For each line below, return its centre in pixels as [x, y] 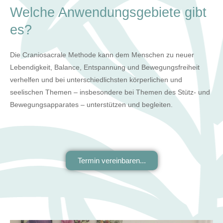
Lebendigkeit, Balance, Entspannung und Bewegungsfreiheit [105, 67]
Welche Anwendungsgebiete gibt [108, 12]
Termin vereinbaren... [111, 160]
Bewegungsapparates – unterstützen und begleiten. [91, 105]
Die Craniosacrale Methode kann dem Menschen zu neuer [102, 55]
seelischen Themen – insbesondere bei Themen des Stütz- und [110, 92]
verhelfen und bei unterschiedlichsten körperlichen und [96, 80]
